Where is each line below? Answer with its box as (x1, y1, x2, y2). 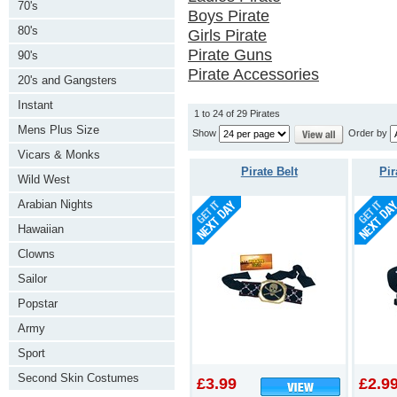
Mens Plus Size (18, 123, 99, 136)
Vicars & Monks (18, 148, 100, 161)
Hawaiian (18, 222, 64, 236)
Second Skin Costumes (18, 371, 139, 385)
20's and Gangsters (18, 74, 117, 87)
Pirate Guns (188, 45, 272, 65)
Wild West (18, 173, 70, 186)
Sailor (18, 272, 47, 285)
